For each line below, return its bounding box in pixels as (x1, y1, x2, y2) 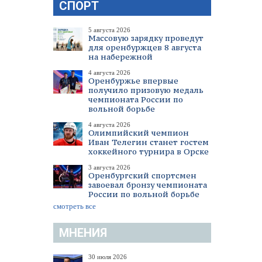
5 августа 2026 (88, 26, 130, 33)
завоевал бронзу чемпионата (88, 180, 207, 190)
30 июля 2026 (88, 253, 127, 260)
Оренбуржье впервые (88, 75, 178, 86)
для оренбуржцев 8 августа (88, 42, 201, 53)
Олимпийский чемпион (88, 127, 189, 138)
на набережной (88, 51, 153, 62)
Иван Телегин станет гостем (88, 137, 209, 147)
